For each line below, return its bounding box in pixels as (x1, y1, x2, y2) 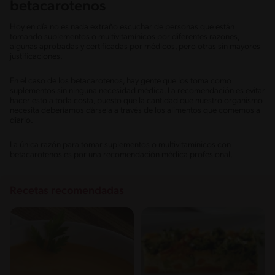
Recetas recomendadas (10, 185, 124, 197)
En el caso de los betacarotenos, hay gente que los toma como (10, 76, 231, 86)
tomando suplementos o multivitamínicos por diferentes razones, (10, 32, 239, 42)
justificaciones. (10, 52, 63, 61)
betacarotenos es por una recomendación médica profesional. (10, 150, 233, 160)
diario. (10, 115, 33, 125)
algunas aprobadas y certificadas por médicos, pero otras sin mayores (10, 42, 260, 52)
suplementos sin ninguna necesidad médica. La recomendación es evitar (10, 86, 265, 96)
